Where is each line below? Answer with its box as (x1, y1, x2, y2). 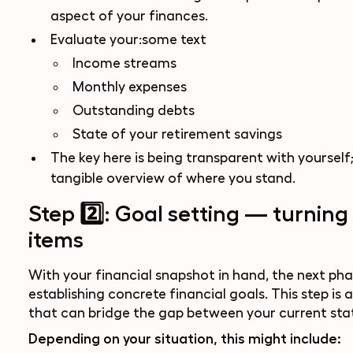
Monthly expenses (72, 80, 187, 94)
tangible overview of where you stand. (50, 171, 295, 185)
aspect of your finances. (50, 9, 208, 23)
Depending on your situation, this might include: (28, 331, 341, 346)
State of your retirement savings (72, 127, 282, 141)
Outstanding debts (72, 103, 195, 117)
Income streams (72, 56, 176, 70)
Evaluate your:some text (50, 32, 206, 46)
